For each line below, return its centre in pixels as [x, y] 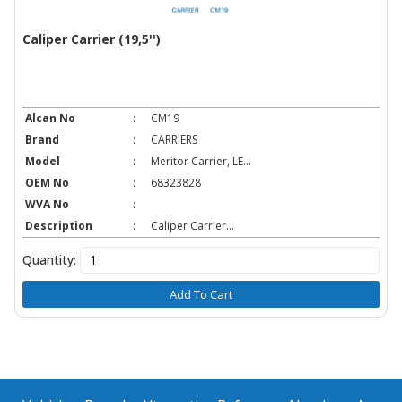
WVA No [47, 204]
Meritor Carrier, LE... [201, 161]
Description [59, 225]
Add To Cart [201, 294]
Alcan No [50, 118]
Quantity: [49, 259]
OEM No [47, 182]
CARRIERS [174, 139]
